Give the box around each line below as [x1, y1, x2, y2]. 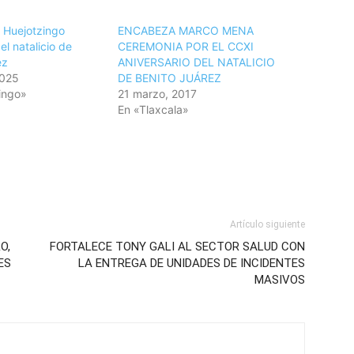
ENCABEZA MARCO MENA [118, 24, 254, 38]
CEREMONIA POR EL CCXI [118, 40, 254, 54]
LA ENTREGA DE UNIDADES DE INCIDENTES [78, 256, 305, 271]
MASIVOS [254, 273, 305, 288]
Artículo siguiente [230, 219, 305, 231]
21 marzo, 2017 [118, 87, 198, 101]
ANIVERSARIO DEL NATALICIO [118, 55, 276, 70]
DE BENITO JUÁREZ [118, 71, 222, 85]
